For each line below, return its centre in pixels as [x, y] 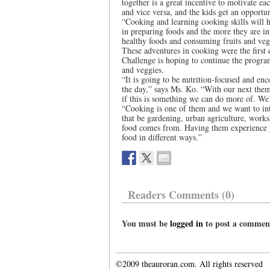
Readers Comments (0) [181, 195]
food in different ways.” [162, 137]
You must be [146, 223]
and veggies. [143, 70]
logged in [187, 223]
